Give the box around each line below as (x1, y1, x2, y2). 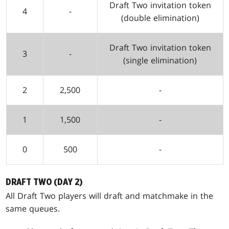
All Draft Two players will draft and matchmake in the (6, 190, 214, 201)
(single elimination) (123, 54, 197, 66)
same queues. (6, 202, 60, 214)
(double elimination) (121, 12, 199, 24)
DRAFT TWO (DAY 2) (6, 177, 83, 187)
